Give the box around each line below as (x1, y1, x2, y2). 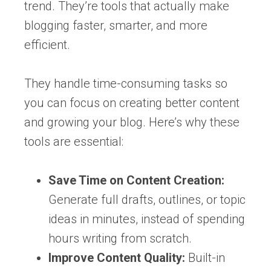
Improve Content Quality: (48, 250, 185, 266)
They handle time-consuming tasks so (24, 76, 227, 91)
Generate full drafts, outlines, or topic (48, 192, 246, 207)
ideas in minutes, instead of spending (48, 212, 245, 227)
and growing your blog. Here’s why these (24, 115, 240, 130)
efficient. (24, 38, 70, 53)
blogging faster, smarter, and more (24, 18, 207, 33)
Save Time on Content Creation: (48, 173, 224, 188)
